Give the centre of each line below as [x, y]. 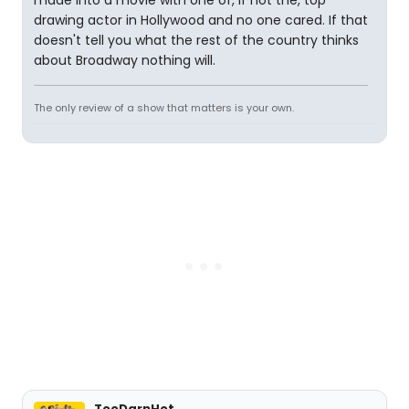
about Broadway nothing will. [125, 60]
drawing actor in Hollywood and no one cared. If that [201, 20]
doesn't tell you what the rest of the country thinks [196, 40]
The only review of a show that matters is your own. [164, 107]
